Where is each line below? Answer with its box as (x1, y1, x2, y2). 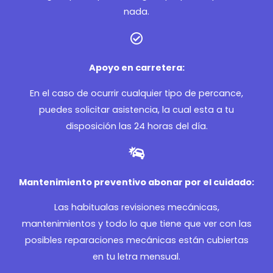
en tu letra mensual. (93, 250, 180, 263)
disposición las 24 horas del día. (65, 119, 208, 132)
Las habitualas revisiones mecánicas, (54, 201, 219, 214)
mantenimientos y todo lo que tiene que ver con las (21, 218, 252, 230)
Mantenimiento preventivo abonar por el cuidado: (19, 175, 254, 188)
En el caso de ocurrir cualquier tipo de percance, (30, 87, 243, 99)
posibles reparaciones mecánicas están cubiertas (24, 234, 249, 247)
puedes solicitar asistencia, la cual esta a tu (39, 103, 234, 116)
